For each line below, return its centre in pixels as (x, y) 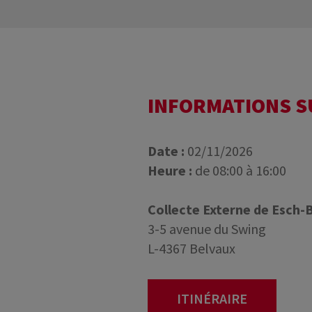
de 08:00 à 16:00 (240, 170)
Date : (167, 151)
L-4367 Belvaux (191, 248)
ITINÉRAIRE (212, 298)
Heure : (171, 170)
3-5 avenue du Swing (206, 229)
